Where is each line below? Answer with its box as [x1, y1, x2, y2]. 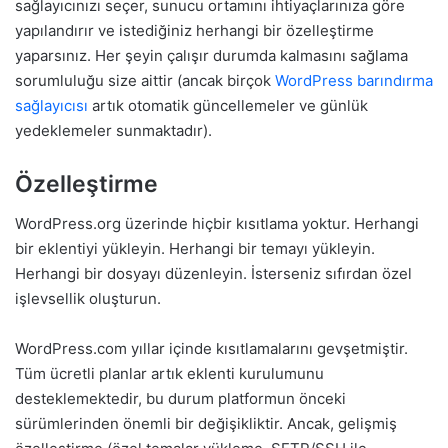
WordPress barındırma [275, 70, 433, 90]
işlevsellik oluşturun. [15, 289, 161, 309]
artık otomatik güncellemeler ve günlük [88, 95, 368, 115]
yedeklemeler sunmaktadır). [15, 120, 212, 140]
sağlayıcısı [15, 95, 88, 115]
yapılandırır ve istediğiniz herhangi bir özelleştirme [15, 20, 374, 40]
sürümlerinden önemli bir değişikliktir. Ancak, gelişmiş [15, 414, 397, 434]
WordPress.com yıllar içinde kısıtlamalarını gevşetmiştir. [15, 339, 408, 359]
